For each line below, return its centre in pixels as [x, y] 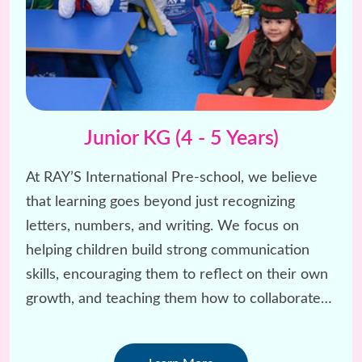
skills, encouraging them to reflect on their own [177, 274]
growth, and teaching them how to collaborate [173, 299]
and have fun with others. [107, 323]
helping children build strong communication [168, 250]
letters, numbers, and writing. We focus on [162, 226]
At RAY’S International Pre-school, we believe [172, 177]
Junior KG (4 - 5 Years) [181, 138]
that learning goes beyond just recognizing [160, 202]
